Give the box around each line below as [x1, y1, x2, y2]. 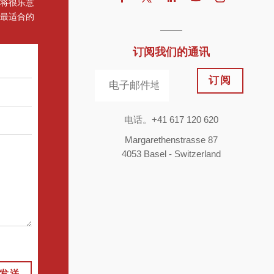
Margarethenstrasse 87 [125, 134, 218, 145]
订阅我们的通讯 [133, 46, 210, 59]
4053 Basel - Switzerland [122, 148, 221, 159]
